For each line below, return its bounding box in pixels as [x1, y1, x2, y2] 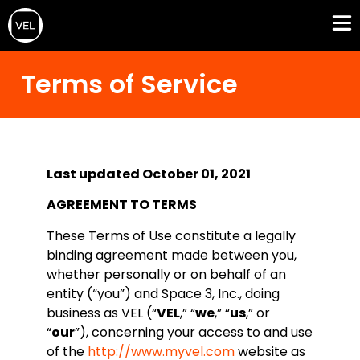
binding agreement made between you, [47, 245, 297, 264]
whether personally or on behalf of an [47, 264, 286, 284]
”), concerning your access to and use [75, 322, 313, 342]
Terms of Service [21, 66, 238, 102]
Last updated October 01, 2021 [47, 165, 251, 183]
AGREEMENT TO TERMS [47, 195, 197, 215]
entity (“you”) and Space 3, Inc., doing [47, 284, 280, 303]
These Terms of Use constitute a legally [47, 226, 296, 245]
